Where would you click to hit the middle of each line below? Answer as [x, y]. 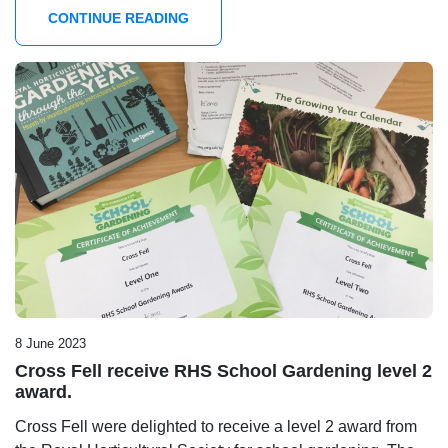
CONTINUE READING [118, 18]
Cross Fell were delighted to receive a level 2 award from [216, 426]
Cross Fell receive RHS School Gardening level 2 [223, 370]
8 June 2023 [50, 343]
